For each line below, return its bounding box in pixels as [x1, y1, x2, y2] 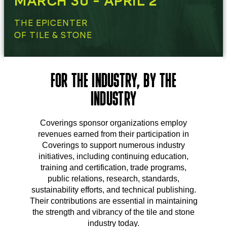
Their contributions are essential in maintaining [29, 197, 198, 206]
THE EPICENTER [14, 18, 88, 28]
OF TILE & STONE [14, 30, 92, 41]
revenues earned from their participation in [38, 130, 189, 139]
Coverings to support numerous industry [42, 141, 185, 150]
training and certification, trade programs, [41, 163, 186, 172]
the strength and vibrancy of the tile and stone [32, 208, 195, 217]
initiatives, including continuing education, [39, 152, 188, 161]
